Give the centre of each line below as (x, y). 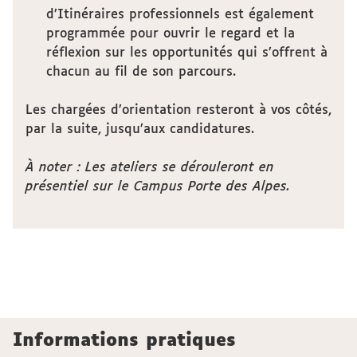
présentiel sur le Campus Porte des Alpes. (158, 187)
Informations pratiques (124, 341)
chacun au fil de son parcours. (141, 72)
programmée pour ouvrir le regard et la (170, 34)
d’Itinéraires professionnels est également (180, 15)
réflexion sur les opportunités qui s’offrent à (186, 53)
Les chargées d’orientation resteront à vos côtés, (178, 110)
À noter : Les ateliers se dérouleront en (150, 168)
